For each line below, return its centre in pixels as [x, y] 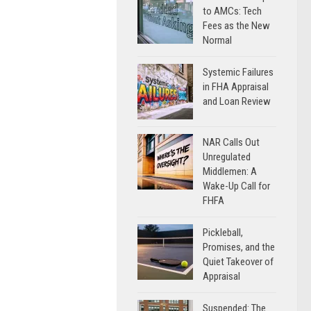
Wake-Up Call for [236, 186]
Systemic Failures [238, 72]
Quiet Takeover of [238, 262]
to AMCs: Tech [232, 11]
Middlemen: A [230, 171]
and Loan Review [237, 101]
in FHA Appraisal [236, 87]
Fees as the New [236, 26]
